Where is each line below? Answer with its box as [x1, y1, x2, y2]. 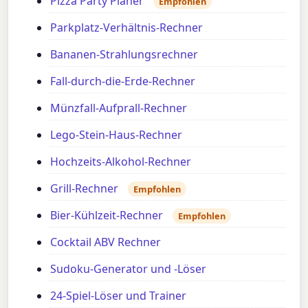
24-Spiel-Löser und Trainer [50, 287, 187, 303]
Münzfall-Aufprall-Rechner [50, 100, 188, 115]
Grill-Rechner [50, 180, 119, 196]
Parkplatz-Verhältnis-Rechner [50, 19, 203, 35]
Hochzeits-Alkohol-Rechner [50, 153, 192, 169]
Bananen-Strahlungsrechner [50, 46, 199, 62]
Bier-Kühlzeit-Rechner [50, 207, 164, 223]
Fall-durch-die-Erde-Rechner [50, 73, 196, 89]
